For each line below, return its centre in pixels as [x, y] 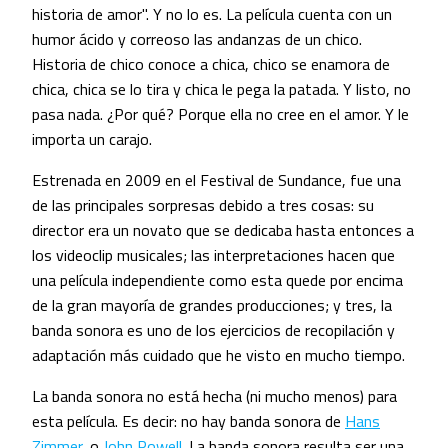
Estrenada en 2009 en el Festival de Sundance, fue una [216, 180]
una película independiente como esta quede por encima [217, 280]
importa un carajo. [92, 139]
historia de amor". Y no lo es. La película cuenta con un [212, 14]
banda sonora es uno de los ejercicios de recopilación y [213, 330]
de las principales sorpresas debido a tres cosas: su [203, 205]
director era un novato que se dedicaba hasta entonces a [223, 230]
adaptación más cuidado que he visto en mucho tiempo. [218, 355]
